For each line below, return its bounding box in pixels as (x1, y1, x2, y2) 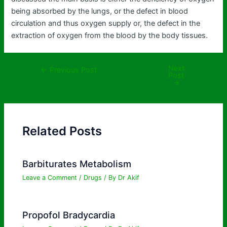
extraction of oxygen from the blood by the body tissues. (11, 31, 208, 41)
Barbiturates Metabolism (22, 158, 132, 169)
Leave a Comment (22, 173, 78, 181)
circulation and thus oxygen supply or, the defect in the (11, 19, 201, 28)
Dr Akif (118, 173, 140, 181)
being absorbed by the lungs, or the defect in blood (11, 7, 188, 16)
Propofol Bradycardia (22, 209, 116, 221)
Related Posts (22, 124, 102, 139)
